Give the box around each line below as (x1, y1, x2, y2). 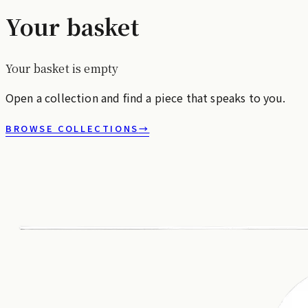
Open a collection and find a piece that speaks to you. (5, 89, 286, 107)
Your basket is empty (5, 60, 119, 77)
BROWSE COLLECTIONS (5, 122, 139, 135)
